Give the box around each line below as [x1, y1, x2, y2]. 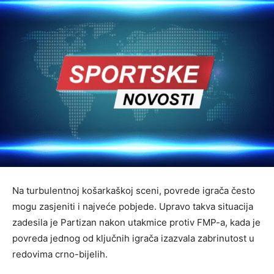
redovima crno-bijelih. [12, 248, 108, 260]
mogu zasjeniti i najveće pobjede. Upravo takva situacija [12, 200, 253, 212]
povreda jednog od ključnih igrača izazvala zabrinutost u [12, 232, 254, 244]
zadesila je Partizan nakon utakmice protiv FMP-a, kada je [12, 216, 261, 228]
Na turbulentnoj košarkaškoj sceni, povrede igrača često [12, 184, 255, 196]
